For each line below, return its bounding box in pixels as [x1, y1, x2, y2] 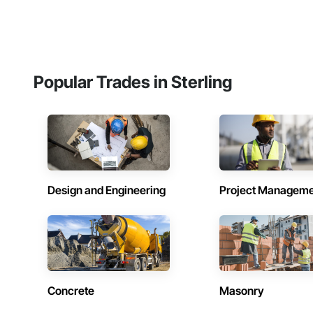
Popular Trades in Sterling [34, 72, 232, 93]
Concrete [48, 284, 94, 298]
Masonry [219, 284, 265, 298]
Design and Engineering [48, 183, 166, 198]
